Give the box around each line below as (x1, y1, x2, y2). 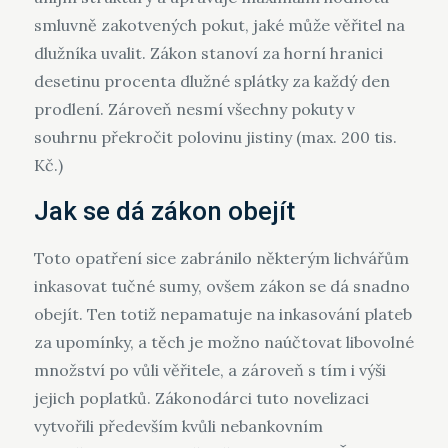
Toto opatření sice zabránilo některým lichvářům (33, 248, 409, 269)
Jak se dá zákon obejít (33, 196, 295, 227)
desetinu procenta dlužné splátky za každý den (33, 71, 390, 92)
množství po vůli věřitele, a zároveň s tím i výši (33, 360, 386, 381)
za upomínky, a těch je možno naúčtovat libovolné (33, 332, 414, 353)
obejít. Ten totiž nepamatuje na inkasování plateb (33, 304, 412, 325)
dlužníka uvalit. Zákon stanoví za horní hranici (33, 43, 383, 64)
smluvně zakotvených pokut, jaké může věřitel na (33, 15, 405, 36)
